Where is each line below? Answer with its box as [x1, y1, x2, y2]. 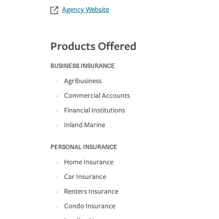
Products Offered [50, 38, 136, 54]
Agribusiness [64, 77, 102, 86]
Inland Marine [64, 121, 105, 130]
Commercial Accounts [64, 91, 130, 100]
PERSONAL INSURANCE [50, 142, 117, 152]
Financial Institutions [64, 106, 125, 115]
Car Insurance [64, 173, 106, 181]
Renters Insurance [64, 187, 118, 196]
